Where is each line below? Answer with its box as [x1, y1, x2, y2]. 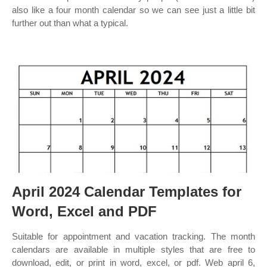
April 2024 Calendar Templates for [12, 184, 241, 200]
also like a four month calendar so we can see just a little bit [12, 5, 255, 15]
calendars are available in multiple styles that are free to [12, 244, 255, 254]
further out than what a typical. [12, 18, 128, 28]
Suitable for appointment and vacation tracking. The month [12, 231, 255, 241]
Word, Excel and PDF [12, 203, 157, 219]
